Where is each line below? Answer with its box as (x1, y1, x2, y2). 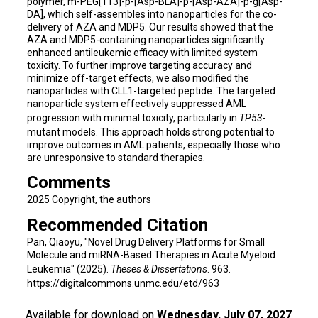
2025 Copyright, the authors (26, 194, 151, 206)
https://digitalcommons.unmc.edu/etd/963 (26, 278, 219, 289)
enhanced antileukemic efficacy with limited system (26, 46, 258, 58)
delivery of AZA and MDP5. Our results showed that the (26, 21, 273, 33)
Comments (26, 172, 111, 193)
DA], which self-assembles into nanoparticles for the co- (26, 8, 277, 20)
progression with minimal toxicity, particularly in (26, 111, 239, 124)
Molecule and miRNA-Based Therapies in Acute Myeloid (26, 249, 275, 261)
